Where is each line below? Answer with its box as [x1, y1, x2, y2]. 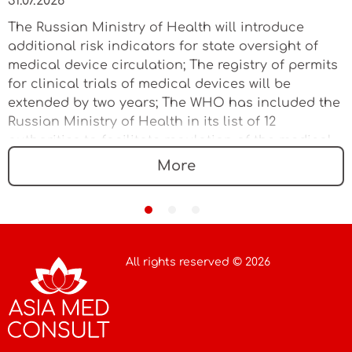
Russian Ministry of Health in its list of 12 [8, 114, 276, 129]
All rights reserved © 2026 [126, 255, 270, 268]
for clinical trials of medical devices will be [8, 76, 291, 91]
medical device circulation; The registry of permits [8, 57, 338, 72]
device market [8, 152, 100, 167]
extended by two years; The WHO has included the [8, 95, 340, 110]
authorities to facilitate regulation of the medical [8, 133, 332, 148]
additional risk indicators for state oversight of [8, 38, 318, 53]
